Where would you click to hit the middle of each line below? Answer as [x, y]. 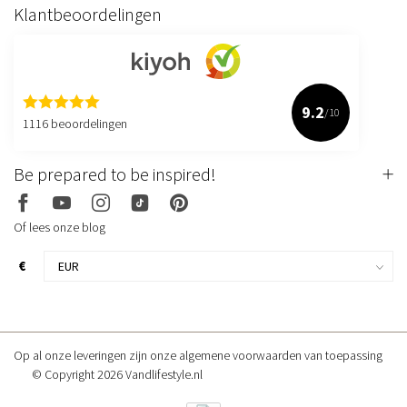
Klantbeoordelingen [88, 15]
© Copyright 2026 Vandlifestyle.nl [117, 374]
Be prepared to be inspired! [115, 174]
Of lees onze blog [60, 227]
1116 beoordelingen [75, 124]
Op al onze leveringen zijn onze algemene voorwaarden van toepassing [198, 355]
